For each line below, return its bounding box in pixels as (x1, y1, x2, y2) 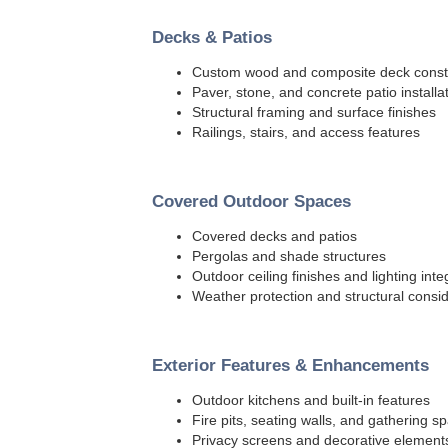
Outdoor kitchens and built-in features (192, 392, 430, 409)
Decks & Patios (152, 28, 272, 48)
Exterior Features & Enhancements (152, 356, 429, 376)
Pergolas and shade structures (192, 248, 386, 265)
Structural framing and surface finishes (192, 104, 436, 121)
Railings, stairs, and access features (192, 124, 420, 141)
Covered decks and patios (192, 228, 357, 245)
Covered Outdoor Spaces (152, 192, 351, 212)
